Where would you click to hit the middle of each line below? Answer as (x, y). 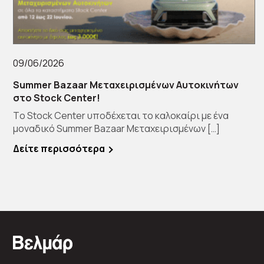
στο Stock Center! (57, 98)
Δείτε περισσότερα (59, 149)
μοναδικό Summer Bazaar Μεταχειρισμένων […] (116, 129)
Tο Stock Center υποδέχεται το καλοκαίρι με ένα (121, 116)
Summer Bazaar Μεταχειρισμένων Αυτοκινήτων (126, 85)
